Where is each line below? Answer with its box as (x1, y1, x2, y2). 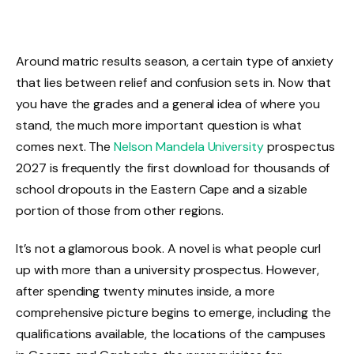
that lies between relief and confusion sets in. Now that (16, 74, 332, 91)
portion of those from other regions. (16, 202, 224, 219)
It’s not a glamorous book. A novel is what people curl (16, 239, 322, 257)
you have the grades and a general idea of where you (16, 96, 320, 112)
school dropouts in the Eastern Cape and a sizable (16, 181, 307, 198)
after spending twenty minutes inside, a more (16, 282, 275, 299)
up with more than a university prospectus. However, (16, 261, 319, 278)
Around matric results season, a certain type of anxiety (16, 53, 334, 70)
